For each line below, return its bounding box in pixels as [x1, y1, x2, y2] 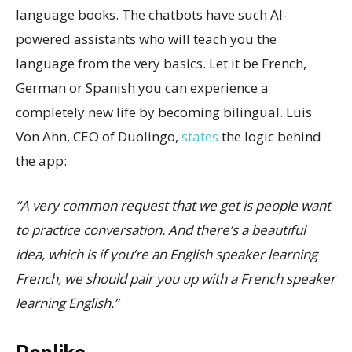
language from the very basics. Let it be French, [16, 54, 306, 72]
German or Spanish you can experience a [16, 79, 269, 97]
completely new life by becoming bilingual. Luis [16, 103, 312, 121]
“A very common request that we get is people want [16, 196, 331, 214]
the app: [16, 152, 67, 170]
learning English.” [16, 294, 119, 312]
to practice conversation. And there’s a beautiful [16, 221, 306, 239]
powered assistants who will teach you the [16, 30, 277, 48]
